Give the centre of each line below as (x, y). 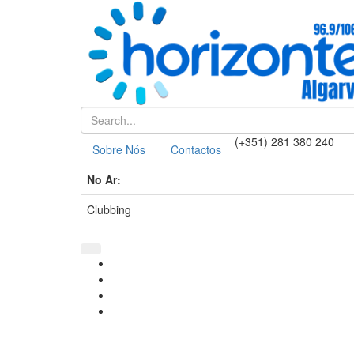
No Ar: (104, 179)
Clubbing (109, 209)
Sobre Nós (119, 149)
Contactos (196, 149)
